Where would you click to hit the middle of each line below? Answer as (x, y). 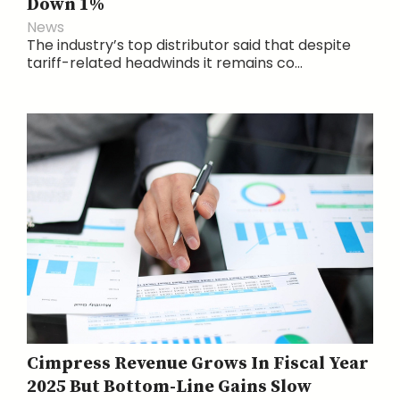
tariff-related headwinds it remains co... (165, 62)
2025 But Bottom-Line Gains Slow (169, 387)
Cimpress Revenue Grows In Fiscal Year (198, 363)
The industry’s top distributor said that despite (189, 45)
